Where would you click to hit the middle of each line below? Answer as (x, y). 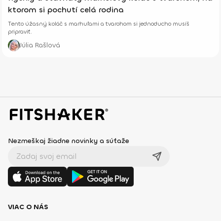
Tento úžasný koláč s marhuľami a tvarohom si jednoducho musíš (99, 23)
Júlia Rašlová (40, 45)
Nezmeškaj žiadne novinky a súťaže (69, 141)
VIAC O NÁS (28, 207)
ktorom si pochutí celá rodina (66, 9)
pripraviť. (20, 31)
